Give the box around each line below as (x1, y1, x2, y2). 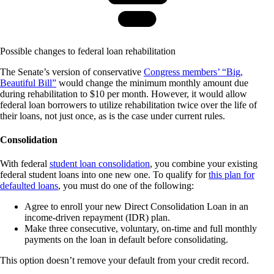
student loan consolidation (50, 158, 150, 169)
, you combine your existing (150, 158, 257, 169)
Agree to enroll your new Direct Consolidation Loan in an (24, 201, 248, 212)
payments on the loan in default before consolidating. (24, 234, 228, 245)
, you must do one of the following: (58, 180, 194, 191)
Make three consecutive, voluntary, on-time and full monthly (24, 223, 257, 234)
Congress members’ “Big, (144, 66, 243, 77)
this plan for (209, 169, 254, 180)
